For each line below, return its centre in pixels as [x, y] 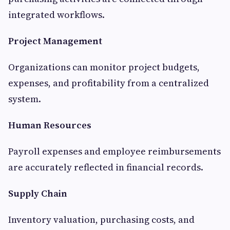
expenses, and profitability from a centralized [109, 83]
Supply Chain [38, 194]
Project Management [55, 41]
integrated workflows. [56, 15]
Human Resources [50, 125]
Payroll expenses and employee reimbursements [114, 151]
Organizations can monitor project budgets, [104, 67]
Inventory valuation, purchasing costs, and [101, 220]
